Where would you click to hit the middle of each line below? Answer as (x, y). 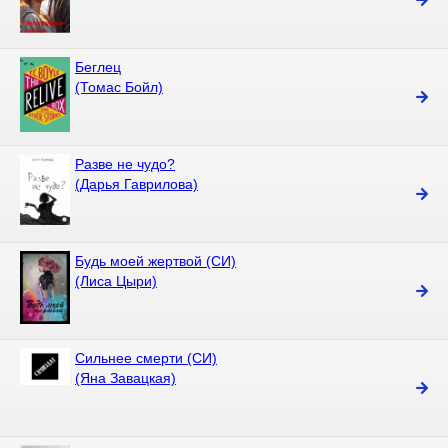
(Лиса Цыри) (116, 281)
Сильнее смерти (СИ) (146, 358)
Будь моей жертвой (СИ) (155, 261)
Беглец (98, 67)
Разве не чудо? (125, 164)
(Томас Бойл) (119, 87)
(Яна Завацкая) (125, 378)
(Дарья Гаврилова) (136, 184)
